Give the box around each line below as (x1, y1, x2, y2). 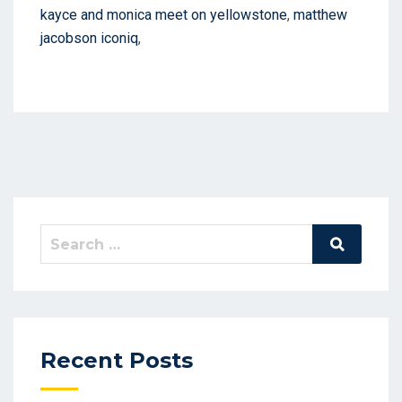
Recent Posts (40, 347, 193, 374)
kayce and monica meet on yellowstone (40, 6, 287, 23)
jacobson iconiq (40, 30, 138, 47)
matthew (293, 6, 347, 23)
